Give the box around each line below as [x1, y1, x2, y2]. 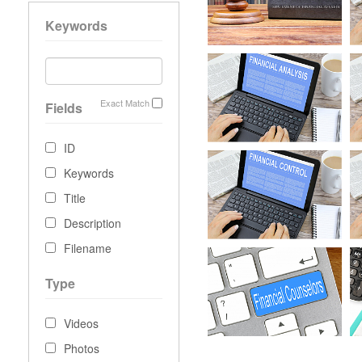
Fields [45, 99, 82, 118]
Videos [64, 315, 99, 332]
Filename [64, 240, 112, 257]
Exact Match [100, 96, 150, 110]
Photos [64, 340, 99, 357]
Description [64, 215, 121, 232]
